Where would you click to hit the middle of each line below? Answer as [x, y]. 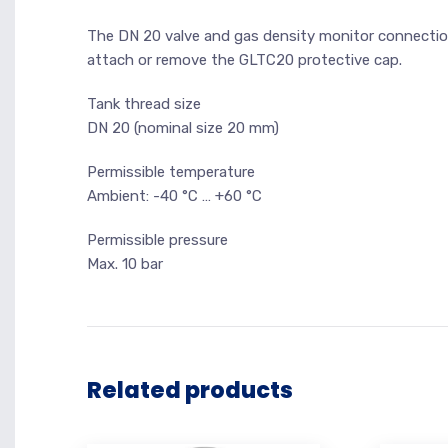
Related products [190, 390]
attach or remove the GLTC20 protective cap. [244, 60]
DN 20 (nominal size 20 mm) [183, 128]
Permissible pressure [157, 240]
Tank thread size [144, 104]
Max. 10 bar [125, 264]
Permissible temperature [171, 172]
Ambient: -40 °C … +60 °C [174, 196]
